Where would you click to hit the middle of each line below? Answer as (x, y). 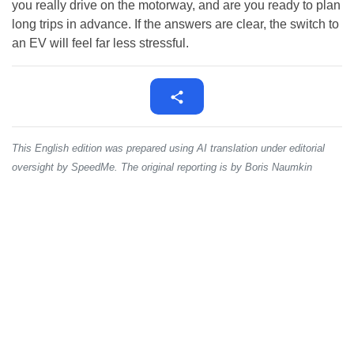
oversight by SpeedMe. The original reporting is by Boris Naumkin (162, 168)
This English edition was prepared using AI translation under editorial (168, 149)
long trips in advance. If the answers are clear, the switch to (175, 24)
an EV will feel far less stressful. (100, 43)
